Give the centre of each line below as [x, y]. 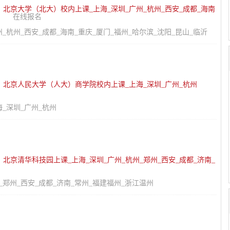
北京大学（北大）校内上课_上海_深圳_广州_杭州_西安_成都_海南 [109, 9]
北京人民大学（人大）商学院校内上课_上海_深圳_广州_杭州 [100, 84]
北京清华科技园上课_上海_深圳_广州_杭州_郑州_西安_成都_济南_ [109, 160]
